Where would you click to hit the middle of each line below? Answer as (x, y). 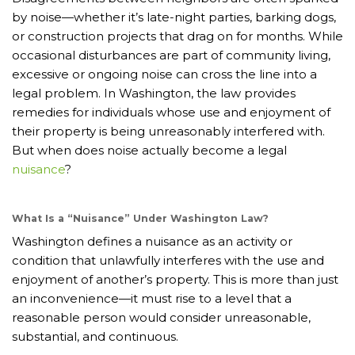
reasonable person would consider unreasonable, (161, 318)
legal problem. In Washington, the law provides (154, 93)
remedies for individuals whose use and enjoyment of (171, 112)
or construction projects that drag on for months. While (177, 36)
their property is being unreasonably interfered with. (168, 131)
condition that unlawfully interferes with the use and (168, 261)
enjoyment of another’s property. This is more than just (175, 280)
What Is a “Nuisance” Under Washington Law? (140, 218)
